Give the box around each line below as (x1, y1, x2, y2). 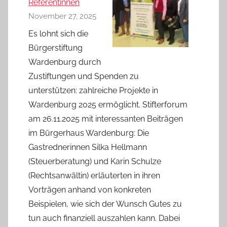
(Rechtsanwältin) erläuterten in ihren (28, 170, 160, 180)
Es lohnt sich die (28, 28, 88, 39)
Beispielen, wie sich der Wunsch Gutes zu (28, 199, 182, 209)
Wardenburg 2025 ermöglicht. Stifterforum (28, 99, 187, 109)
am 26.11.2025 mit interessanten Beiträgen (28, 113, 183, 124)
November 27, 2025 (28, 11, 96, 21)
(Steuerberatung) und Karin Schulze (28, 156, 161, 166)
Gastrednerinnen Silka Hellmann (28, 142, 147, 152)
